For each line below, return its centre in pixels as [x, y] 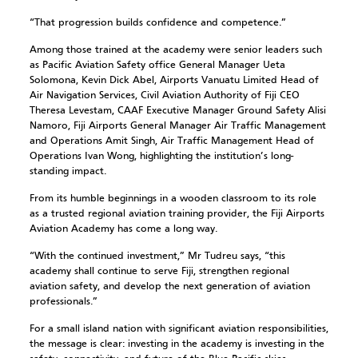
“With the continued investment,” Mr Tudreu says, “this [157, 256]
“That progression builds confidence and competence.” [157, 23]
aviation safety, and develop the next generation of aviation [169, 286]
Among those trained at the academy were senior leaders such [175, 50]
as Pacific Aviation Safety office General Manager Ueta [157, 65]
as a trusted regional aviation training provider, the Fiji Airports [177, 214]
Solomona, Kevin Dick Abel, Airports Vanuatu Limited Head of [174, 80]
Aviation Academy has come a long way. [123, 229]
